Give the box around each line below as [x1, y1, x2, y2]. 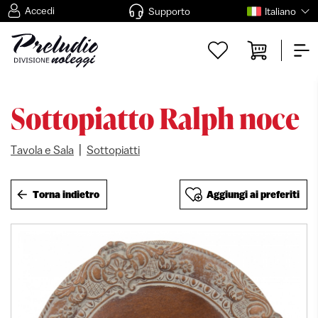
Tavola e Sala [11, 143, 74, 156]
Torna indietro [33, 189, 99, 200]
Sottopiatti [87, 143, 140, 156]
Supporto [148, 5, 190, 17]
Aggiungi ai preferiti [207, 189, 300, 200]
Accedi [25, 5, 55, 16]
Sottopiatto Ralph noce [11, 99, 300, 138]
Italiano [264, 5, 296, 17]
